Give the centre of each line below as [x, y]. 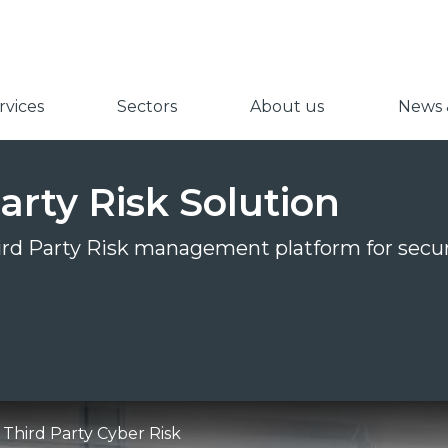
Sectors [147, 106]
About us [287, 106]
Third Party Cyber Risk [92, 433]
